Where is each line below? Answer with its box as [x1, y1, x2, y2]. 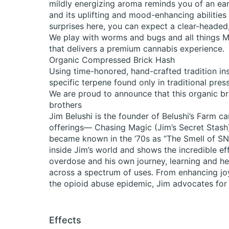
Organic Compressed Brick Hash [49, 55, 175, 65]
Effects [49, 215, 81, 225]
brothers [49, 100, 82, 110]
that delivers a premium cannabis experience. [49, 43, 224, 54]
